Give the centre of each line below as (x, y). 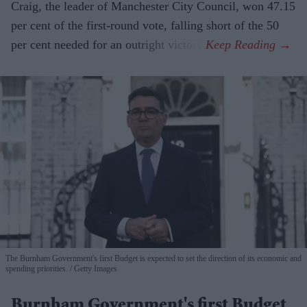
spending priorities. (37, 269)
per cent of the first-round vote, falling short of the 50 (145, 25)
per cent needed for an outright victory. (108, 44)
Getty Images (95, 269)
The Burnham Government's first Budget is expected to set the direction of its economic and (153, 259)
